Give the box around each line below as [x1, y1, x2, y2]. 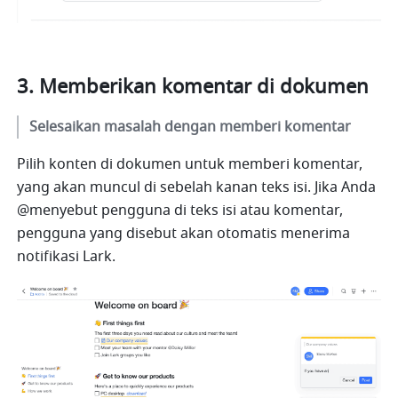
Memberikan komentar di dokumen [39, 73, 370, 102]
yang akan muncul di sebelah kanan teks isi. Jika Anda [17, 177, 377, 199]
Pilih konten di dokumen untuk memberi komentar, [17, 154, 363, 176]
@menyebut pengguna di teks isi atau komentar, [17, 200, 344, 222]
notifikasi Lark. [17, 246, 116, 268]
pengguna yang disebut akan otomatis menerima [17, 223, 351, 245]
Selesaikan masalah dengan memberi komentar [29, 116, 352, 139]
